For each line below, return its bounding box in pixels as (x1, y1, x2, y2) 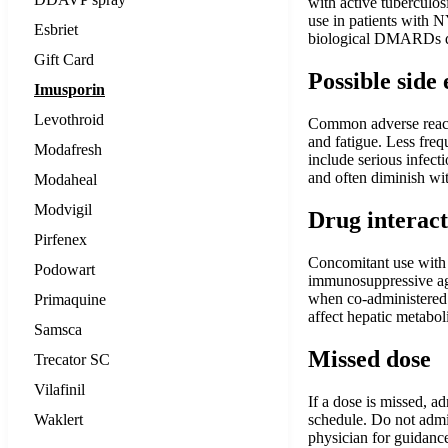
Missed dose (308, 345, 431, 372)
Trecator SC (34, 350, 110, 368)
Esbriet (34, 20, 78, 38)
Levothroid (34, 110, 104, 128)
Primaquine (34, 290, 106, 308)
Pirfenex (34, 230, 87, 248)
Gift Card (34, 50, 94, 68)
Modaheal (34, 170, 97, 188)
